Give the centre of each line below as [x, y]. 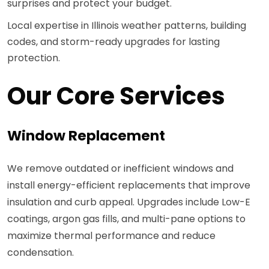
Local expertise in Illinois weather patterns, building [127, 26]
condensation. [41, 253]
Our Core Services [116, 96]
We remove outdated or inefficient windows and [120, 169]
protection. [34, 58]
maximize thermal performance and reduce [111, 236]
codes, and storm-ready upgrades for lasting [113, 42]
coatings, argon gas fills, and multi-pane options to [126, 219]
